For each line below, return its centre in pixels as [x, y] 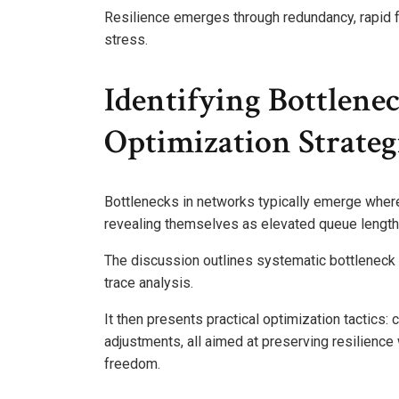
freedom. [132, 364]
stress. [126, 40]
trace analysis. [149, 283]
